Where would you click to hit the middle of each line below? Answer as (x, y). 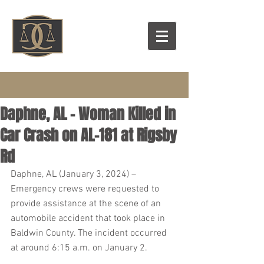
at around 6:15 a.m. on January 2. (79, 248)
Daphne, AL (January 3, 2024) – (75, 174)
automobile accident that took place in (89, 219)
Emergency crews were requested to (86, 189)
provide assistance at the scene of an (87, 204)
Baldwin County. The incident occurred (90, 233)
